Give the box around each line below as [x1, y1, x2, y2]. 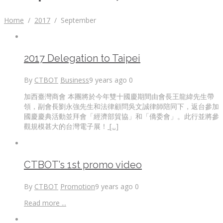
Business [60, 75, 89, 85]
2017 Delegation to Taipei [24, 52, 140, 64]
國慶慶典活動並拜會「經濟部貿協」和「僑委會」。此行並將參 [24, 111, 219, 121]
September [61, 15, 96, 25]
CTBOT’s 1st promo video [24, 158, 142, 171]
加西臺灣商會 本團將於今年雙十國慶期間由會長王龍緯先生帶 [24, 91, 214, 101]
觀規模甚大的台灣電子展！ [24, 121, 108, 131]
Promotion [60, 181, 95, 191]
